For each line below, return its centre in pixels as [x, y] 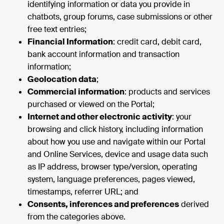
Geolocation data [62, 79]
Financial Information [70, 42]
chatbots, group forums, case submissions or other [120, 17]
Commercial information [76, 92]
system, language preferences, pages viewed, [111, 179]
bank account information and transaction [103, 54]
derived [194, 204]
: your [182, 117]
